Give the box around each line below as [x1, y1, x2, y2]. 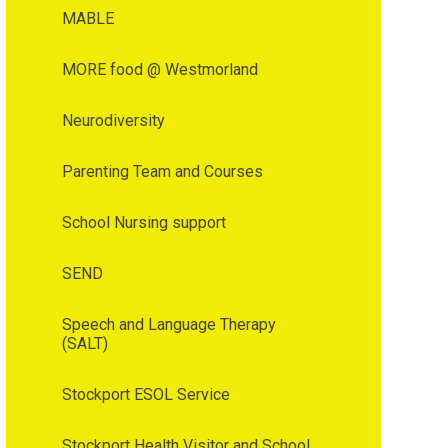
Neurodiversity [61, 111, 165, 131]
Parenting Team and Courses [61, 162, 263, 182]
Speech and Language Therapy [61, 315, 276, 335]
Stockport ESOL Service [61, 385, 230, 405]
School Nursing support [61, 213, 226, 233]
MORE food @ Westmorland [61, 60, 258, 80]
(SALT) [61, 334, 108, 354]
